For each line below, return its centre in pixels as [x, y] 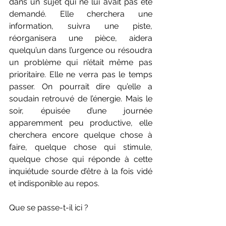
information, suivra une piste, [81, 26]
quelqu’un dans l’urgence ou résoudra [81, 50]
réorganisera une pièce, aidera [81, 38]
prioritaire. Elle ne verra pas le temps [81, 75]
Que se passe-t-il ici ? [49, 208]
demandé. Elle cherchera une [81, 14]
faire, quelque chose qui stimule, [81, 147]
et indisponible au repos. [54, 184]
